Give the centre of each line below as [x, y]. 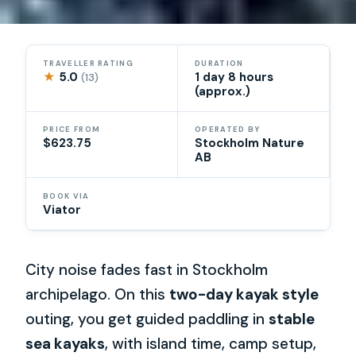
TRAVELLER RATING [88, 63]
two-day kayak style [244, 294]
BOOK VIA [66, 196]
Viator [62, 209]
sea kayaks [66, 343]
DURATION [219, 63]
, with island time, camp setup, [211, 343]
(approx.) [222, 91]
